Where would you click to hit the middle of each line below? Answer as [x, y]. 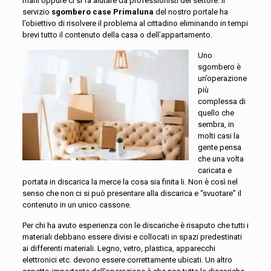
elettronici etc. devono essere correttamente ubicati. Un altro [127, 260]
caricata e [214, 170]
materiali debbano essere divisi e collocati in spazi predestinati [132, 237]
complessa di [221, 101]
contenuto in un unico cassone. [77, 205]
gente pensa [219, 147]
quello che [216, 113]
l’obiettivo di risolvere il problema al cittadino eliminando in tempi [135, 23]
